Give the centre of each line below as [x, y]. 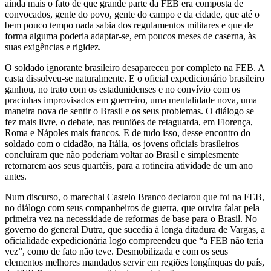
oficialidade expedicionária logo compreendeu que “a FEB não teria [134, 240]
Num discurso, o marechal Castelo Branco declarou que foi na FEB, [135, 197]
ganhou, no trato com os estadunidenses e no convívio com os [122, 89]
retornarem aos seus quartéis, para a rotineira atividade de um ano [129, 165]
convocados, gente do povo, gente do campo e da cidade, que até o [132, 14]
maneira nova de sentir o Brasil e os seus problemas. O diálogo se [129, 111]
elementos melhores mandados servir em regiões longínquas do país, [135, 262]
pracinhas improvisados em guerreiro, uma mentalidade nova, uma [131, 100]
